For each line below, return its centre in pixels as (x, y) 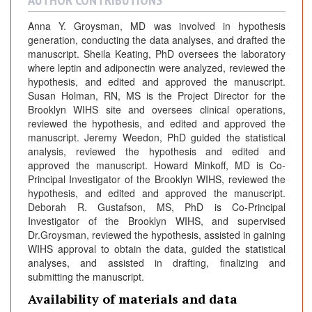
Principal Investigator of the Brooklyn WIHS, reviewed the (157, 179)
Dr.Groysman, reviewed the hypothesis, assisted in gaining (157, 235)
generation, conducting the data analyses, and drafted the (157, 40)
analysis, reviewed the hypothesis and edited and (157, 151)
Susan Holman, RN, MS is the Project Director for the (157, 96)
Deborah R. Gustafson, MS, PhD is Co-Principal (157, 207)
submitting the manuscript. (86, 277)
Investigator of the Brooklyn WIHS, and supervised (157, 221)
